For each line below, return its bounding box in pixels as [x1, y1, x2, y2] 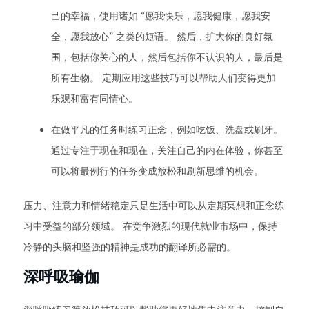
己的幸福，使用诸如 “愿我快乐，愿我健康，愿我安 [51, 9, 270, 22]
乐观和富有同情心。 [51, 92, 138, 105]
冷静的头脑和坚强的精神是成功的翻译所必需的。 [23, 240, 236, 253]
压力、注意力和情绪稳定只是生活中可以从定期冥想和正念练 [23, 199, 284, 212]
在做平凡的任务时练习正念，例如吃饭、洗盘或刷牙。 [51, 123, 283, 136]
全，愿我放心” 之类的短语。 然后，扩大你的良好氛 [51, 30, 273, 43]
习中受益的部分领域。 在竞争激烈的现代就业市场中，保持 [23, 219, 277, 232]
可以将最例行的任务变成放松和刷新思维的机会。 [51, 164, 263, 177]
